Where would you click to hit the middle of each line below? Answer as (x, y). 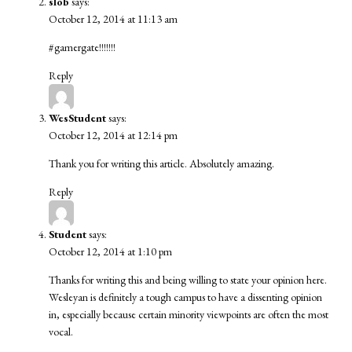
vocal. (61, 332)
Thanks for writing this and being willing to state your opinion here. (188, 280)
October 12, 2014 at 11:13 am (114, 19)
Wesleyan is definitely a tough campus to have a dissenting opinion (186, 297)
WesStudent (78, 118)
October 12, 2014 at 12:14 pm (114, 136)
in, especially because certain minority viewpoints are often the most (189, 315)
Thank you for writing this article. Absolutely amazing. (162, 164)
